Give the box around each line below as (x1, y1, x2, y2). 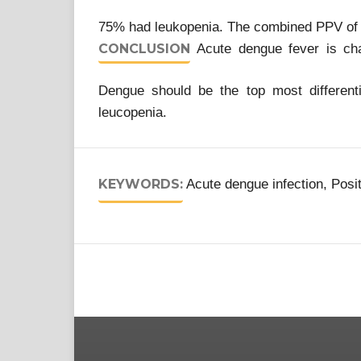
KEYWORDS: (98, 176, 183, 192)
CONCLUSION (98, 41, 190, 56)
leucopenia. (98, 105, 167, 120)
